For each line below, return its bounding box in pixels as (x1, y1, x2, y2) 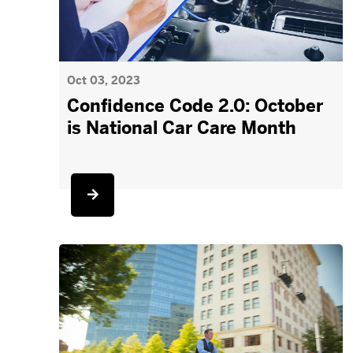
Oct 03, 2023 (67, 73, 141, 87)
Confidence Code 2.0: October (67, 95, 324, 117)
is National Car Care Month (67, 117, 297, 139)
